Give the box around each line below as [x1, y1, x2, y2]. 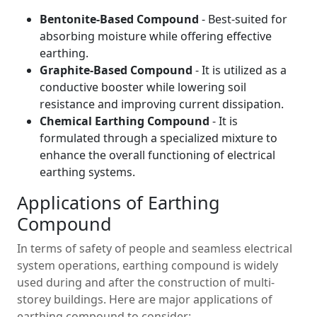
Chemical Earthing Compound [40, 113, 209, 129]
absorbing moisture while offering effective [40, 28, 272, 44]
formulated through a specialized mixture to [40, 129, 277, 146]
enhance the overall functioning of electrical [40, 146, 275, 163]
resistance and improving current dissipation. [40, 96, 284, 112]
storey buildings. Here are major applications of [17, 291, 272, 307]
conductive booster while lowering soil [40, 79, 246, 95]
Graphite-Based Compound [40, 62, 192, 78]
